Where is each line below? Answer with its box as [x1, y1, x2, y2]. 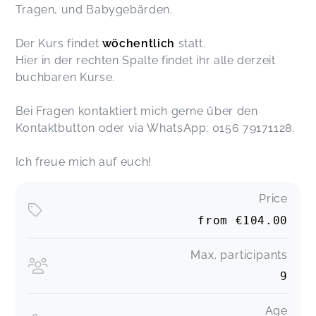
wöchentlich [102, 37, 175, 51]
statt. [174, 37, 206, 51]
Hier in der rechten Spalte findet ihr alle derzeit [15, 54, 276, 68]
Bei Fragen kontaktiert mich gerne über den [15, 104, 258, 119]
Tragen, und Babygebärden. [15, 3, 173, 17]
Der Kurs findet [15, 37, 102, 51]
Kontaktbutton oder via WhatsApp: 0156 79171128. [15, 121, 298, 135]
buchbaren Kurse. [15, 71, 115, 85]
